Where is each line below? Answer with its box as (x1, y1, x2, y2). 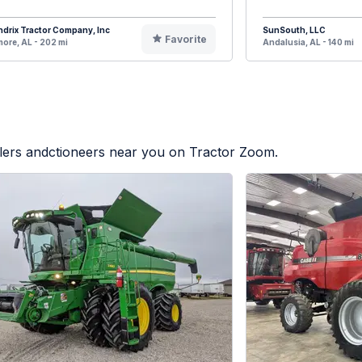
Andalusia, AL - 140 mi (263, 36, 354, 47)
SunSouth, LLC (263, 24, 326, 35)
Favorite (164, 32, 207, 45)
